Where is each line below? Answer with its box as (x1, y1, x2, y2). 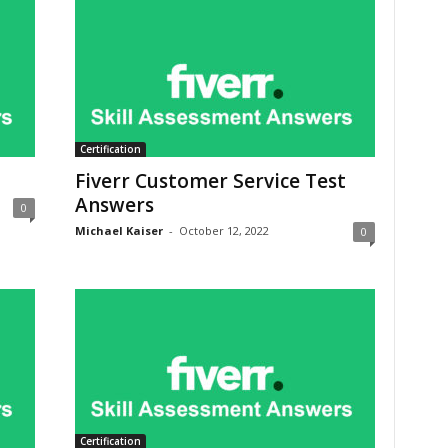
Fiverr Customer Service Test (74, 168, 346, 194)
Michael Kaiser (74, 223, 163, 238)
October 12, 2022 (178, 223, 269, 238)
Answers (74, 192, 154, 218)
